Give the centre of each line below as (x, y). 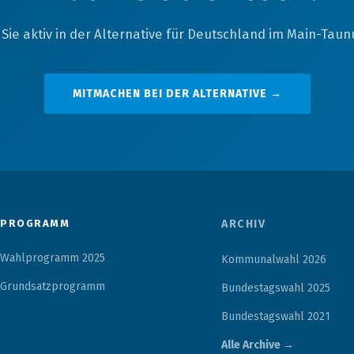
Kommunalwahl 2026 (274, 260)
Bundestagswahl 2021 (276, 316)
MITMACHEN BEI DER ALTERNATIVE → (177, 94)
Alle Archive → (258, 345)
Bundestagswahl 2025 (276, 288)
